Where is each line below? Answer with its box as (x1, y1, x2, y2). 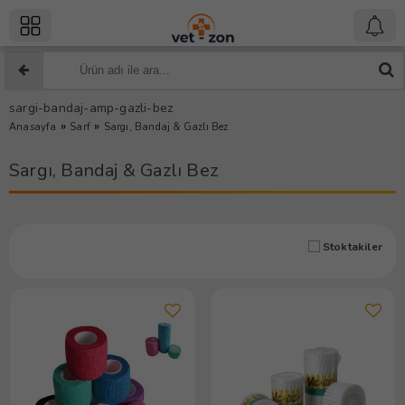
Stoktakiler (322, 240, 382, 254)
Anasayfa (9, 120, 57, 134)
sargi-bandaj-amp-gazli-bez (9, 99, 174, 117)
